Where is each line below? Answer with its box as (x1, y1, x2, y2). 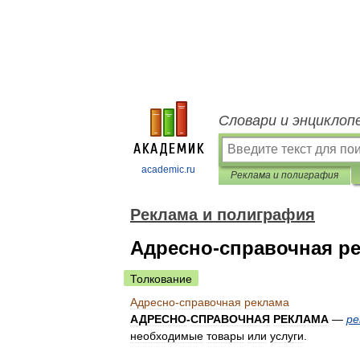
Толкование (130, 272, 192, 285)
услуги (270, 329, 304, 342)
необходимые (130, 329, 203, 342)
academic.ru (141, 164, 195, 175)
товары (207, 329, 244, 342)
